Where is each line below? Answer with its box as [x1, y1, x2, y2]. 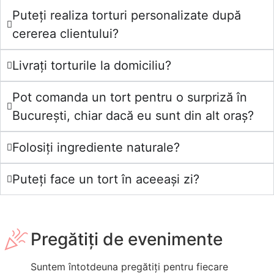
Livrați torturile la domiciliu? [12, 58, 171, 73]
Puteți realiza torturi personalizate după [12, 8, 241, 23]
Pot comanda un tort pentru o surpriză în [12, 90, 247, 105]
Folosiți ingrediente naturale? [12, 140, 180, 155]
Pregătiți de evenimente [31, 229, 223, 250]
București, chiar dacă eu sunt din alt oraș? [12, 108, 254, 124]
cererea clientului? [12, 26, 119, 42]
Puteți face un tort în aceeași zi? [12, 172, 199, 187]
